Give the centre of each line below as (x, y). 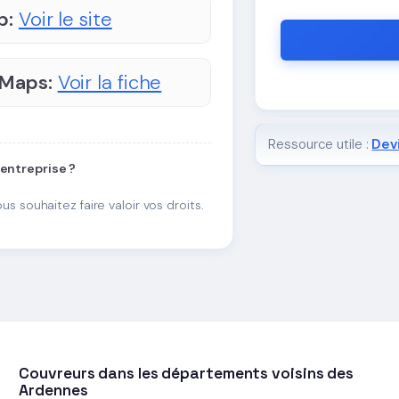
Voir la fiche (110, 82)
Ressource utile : (320, 144)
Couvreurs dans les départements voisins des (187, 374)
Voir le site (65, 19)
